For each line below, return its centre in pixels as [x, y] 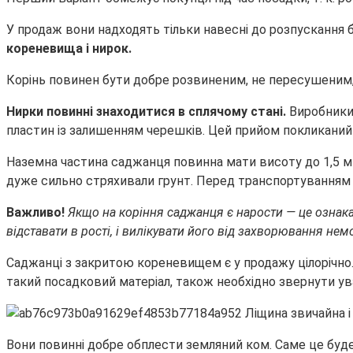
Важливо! [37, 212]
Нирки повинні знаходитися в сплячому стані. [148, 111]
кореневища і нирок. [69, 48]
